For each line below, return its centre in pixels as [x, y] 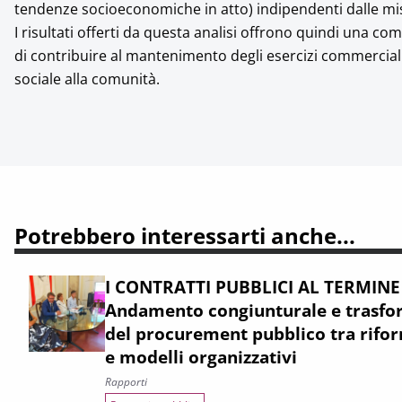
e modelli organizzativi [201, 357]
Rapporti [126, 382]
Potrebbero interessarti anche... [185, 236]
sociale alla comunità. [87, 79]
